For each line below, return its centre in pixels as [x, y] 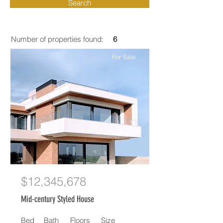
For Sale [123, 57]
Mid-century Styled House [57, 199]
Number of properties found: [57, 39]
